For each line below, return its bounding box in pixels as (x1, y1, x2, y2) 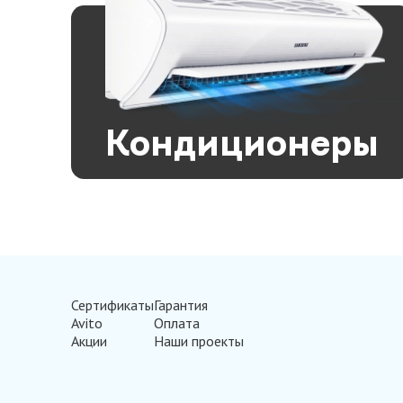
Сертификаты (71, 296, 155, 314)
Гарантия (154, 296, 209, 314)
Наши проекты (154, 332, 245, 350)
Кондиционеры (104, 127, 379, 164)
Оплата (154, 314, 201, 332)
